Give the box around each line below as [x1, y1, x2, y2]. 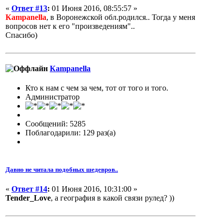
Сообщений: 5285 [25, 119, 86, 128]
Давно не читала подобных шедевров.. [5, 165, 118, 173]
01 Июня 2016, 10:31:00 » [50, 184, 137, 193]
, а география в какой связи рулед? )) [51, 193, 174, 202]
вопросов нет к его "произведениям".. [5, 21, 135, 30]
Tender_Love [5, 193, 51, 202]
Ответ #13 [11, 3, 47, 12]
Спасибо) [5, 30, 37, 39]
